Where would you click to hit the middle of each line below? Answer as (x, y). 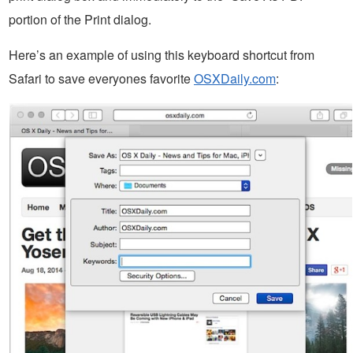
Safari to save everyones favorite (101, 78)
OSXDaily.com (235, 78)
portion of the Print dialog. (80, 19)
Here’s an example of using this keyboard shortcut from (162, 54)
